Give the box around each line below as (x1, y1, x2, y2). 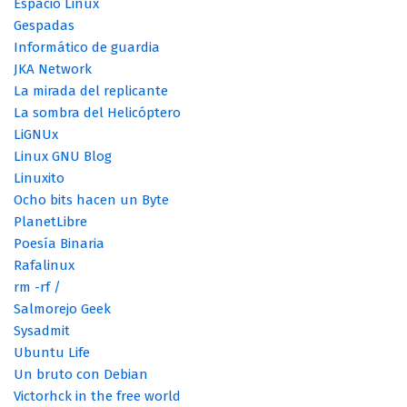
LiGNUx (14, 126, 58, 144)
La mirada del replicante (14, 83, 168, 100)
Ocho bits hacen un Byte (14, 192, 169, 209)
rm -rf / (14, 279, 61, 296)
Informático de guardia (14, 39, 160, 56)
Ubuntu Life (14, 344, 90, 362)
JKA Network (14, 61, 92, 78)
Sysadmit (14, 323, 70, 340)
